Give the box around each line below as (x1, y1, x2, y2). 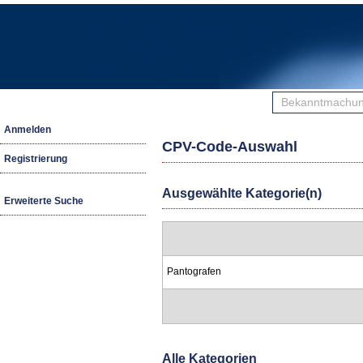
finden (277, 114, 305, 126)
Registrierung (4, 153, 67, 164)
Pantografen (167, 266, 221, 277)
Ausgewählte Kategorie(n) (162, 186, 322, 200)
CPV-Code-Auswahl (162, 139, 297, 155)
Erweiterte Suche (4, 195, 83, 207)
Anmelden (4, 124, 51, 135)
